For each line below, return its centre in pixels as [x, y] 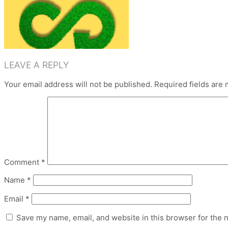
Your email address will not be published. [78, 84]
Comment [23, 162]
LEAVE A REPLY [36, 65]
